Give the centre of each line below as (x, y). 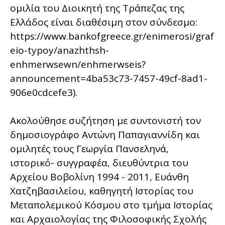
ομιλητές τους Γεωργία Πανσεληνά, (89, 148)
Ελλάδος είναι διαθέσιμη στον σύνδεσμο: (104, 22)
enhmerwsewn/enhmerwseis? (78, 64)
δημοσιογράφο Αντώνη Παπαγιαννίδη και (105, 134)
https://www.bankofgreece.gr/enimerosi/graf (112, 36)
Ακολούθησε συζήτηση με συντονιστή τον (105, 120)
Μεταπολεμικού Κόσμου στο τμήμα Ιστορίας (111, 205)
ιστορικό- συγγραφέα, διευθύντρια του (99, 162)
